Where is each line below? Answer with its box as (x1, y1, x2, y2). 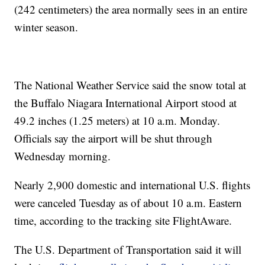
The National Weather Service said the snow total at (14, 77, 247, 92)
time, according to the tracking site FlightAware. (14, 212, 232, 228)
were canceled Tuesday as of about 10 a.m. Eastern (14, 195, 243, 210)
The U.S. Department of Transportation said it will (14, 241, 242, 257)
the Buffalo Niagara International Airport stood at (14, 95, 237, 110)
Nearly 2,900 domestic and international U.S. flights (14, 177, 251, 192)
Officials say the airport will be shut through (14, 130, 213, 146)
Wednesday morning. (14, 148, 111, 163)
